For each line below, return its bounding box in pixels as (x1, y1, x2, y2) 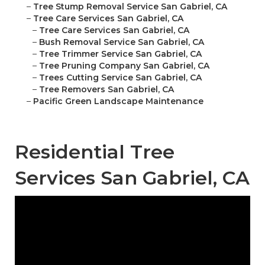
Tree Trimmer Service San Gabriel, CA (38, 49, 202, 60)
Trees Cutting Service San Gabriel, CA (38, 72, 202, 83)
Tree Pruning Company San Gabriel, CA (38, 60, 209, 72)
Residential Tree (14, 140, 174, 164)
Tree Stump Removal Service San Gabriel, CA (33, 1, 227, 12)
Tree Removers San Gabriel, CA (38, 84, 174, 95)
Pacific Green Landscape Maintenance (33, 96, 203, 107)
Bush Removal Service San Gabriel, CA (38, 37, 204, 48)
